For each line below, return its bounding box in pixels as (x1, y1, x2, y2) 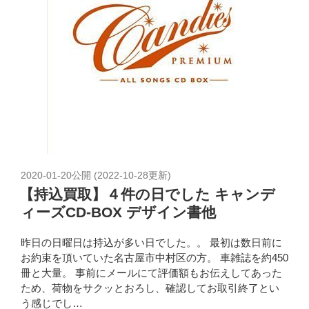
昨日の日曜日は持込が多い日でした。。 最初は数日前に (21, 237, 282, 249)
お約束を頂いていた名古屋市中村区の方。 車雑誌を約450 (21, 252, 288, 264)
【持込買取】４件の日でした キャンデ (19, 186, 275, 202)
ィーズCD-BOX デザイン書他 (21, 203, 216, 220)
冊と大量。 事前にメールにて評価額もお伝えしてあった (21, 267, 282, 279)
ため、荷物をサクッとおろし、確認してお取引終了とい (21, 282, 279, 295)
